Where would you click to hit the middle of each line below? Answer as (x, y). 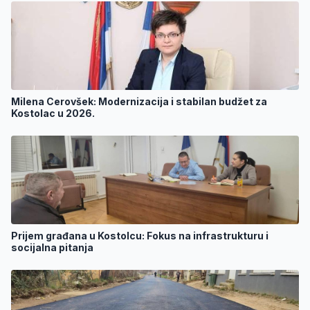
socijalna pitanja (52, 248)
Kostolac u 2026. (53, 113)
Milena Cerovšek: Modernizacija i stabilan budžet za (139, 102)
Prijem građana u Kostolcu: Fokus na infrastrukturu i (140, 236)
